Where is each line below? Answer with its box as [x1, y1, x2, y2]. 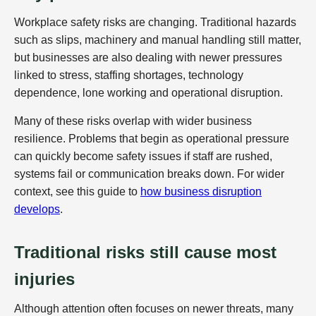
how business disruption [140, 185, 262, 197]
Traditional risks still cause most [14, 242, 276, 262]
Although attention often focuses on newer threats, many [14, 302, 293, 315]
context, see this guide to [14, 185, 140, 197]
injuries [14, 269, 75, 288]
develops [14, 202, 60, 215]
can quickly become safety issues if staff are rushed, [14, 150, 272, 162]
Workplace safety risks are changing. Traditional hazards [14, 16, 296, 28]
